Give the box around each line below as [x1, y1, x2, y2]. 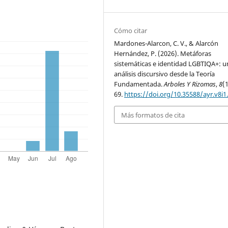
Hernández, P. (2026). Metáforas [114, 49, 212, 59]
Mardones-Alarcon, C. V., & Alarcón [114, 39, 219, 48]
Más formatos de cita [121, 110, 185, 120]
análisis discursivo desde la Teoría [114, 69, 215, 79]
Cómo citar [114, 26, 148, 36]
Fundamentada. [114, 79, 164, 89]
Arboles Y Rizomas [164, 79, 216, 89]
